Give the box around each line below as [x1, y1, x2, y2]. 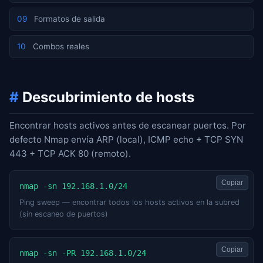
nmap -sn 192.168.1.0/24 [19, 181, 127, 191]
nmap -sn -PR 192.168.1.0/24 [19, 248, 146, 258]
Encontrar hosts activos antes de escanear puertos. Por [9, 120, 246, 131]
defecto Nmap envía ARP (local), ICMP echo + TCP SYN [9, 134, 243, 146]
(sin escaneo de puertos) [19, 209, 108, 218]
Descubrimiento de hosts [19, 89, 194, 106]
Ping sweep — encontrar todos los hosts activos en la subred [19, 197, 240, 207]
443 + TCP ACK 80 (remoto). [9, 148, 131, 160]
